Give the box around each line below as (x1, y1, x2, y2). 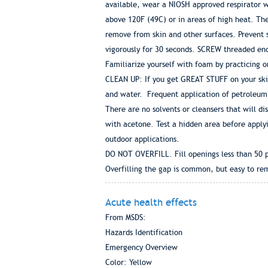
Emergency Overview (105, 243, 178, 252)
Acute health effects (105, 196, 197, 208)
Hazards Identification (105, 228, 182, 237)
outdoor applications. (105, 135, 179, 144)
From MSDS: (105, 213, 146, 222)
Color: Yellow (105, 258, 152, 267)
